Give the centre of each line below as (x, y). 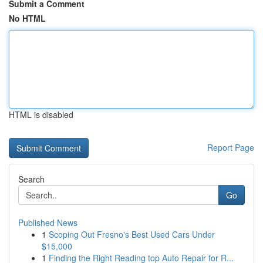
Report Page (231, 147)
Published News (48, 222)
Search (31, 179)
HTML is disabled (41, 114)
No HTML (27, 18)
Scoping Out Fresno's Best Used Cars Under (132, 234)
